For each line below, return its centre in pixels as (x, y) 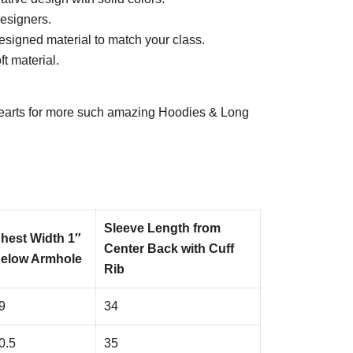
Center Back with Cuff (169, 249)
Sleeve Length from (162, 228)
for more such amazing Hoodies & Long (137, 112)
